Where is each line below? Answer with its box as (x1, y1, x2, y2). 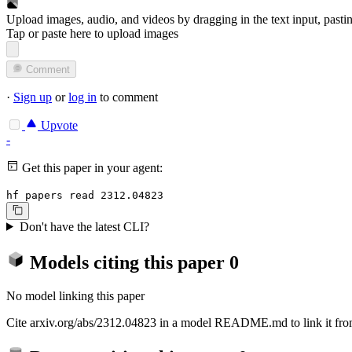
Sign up (13, 90, 52, 104)
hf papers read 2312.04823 (6, 189, 163, 202)
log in (68, 90, 97, 104)
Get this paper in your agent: (19, 161, 163, 175)
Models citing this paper (25, 251, 229, 273)
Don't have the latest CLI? (19, 219, 149, 233)
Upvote (38, 119, 78, 133)
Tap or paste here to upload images (6, 27, 178, 41)
